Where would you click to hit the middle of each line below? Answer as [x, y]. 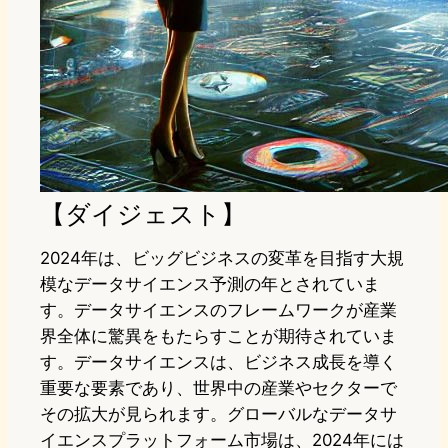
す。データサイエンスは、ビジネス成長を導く [218, 362]
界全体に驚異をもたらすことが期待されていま [218, 336]
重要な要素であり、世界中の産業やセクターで [218, 388]
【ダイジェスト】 [143, 214]
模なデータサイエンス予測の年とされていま [210, 284]
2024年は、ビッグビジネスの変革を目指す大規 [222, 258]
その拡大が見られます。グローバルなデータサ [218, 414]
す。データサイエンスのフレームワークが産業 [218, 310]
